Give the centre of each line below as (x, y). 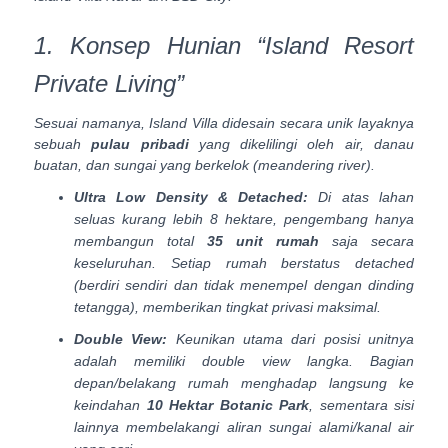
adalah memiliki (138, 361)
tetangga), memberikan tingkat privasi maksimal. (227, 307)
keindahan (110, 405)
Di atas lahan (361, 197)
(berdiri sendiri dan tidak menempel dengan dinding (244, 285)
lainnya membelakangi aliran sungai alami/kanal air (244, 427)
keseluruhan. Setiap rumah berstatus (214, 263)
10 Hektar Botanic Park (227, 405)
